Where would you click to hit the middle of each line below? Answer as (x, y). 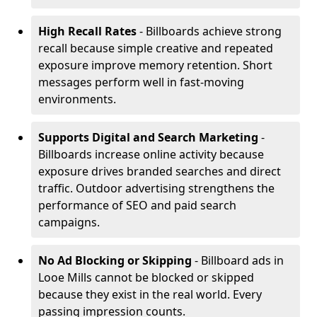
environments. (77, 99)
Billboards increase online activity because (151, 154)
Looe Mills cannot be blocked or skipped (146, 277)
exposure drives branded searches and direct (160, 171)
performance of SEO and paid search (137, 205)
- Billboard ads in (239, 260)
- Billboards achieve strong (209, 31)
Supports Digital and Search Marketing (148, 137)
